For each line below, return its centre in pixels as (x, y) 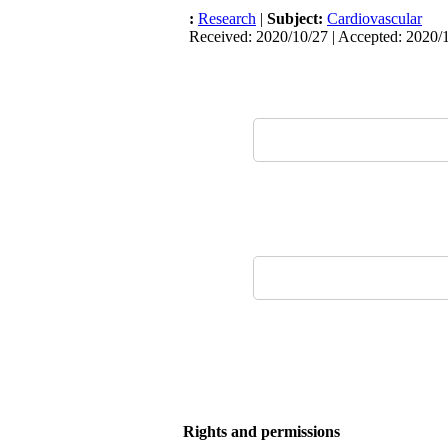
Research (227, 18)
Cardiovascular (374, 18)
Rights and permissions (261, 431)
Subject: (297, 18)
